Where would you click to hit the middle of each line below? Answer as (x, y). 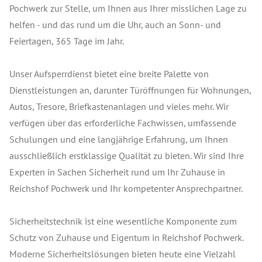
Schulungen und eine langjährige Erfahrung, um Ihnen (119, 139)
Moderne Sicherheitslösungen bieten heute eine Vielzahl (123, 254)
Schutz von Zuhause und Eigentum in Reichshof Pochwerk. (126, 237)
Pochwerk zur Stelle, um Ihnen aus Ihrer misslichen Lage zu (128, 8)
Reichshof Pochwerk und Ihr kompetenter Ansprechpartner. (126, 188)
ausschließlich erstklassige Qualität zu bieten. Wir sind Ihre (127, 156)
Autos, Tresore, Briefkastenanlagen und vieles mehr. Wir (119, 106)
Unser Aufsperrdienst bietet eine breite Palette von (109, 74)
